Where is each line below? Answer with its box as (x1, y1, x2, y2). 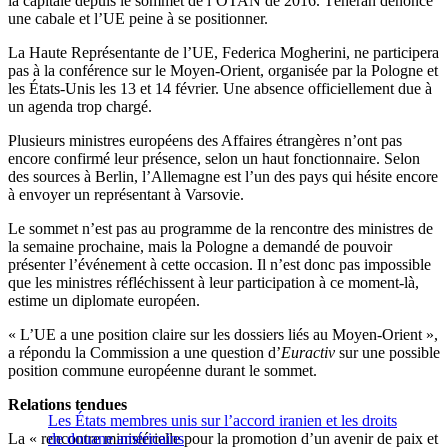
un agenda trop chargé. (8, 98, 152, 116)
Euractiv (281, 344, 335, 362)
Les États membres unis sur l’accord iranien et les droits (48, 412, 397, 430)
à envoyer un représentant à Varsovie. (8, 186, 244, 204)
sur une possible (335, 344, 440, 362)
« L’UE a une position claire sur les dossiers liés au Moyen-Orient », (8, 326, 438, 344)
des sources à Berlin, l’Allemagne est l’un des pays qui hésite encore (8, 168, 438, 186)
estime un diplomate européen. (8, 292, 200, 310)
